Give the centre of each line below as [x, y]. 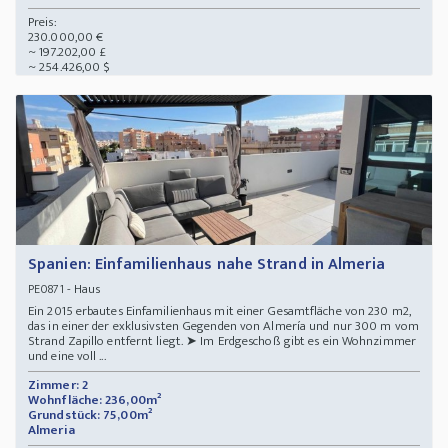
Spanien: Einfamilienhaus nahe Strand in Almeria [206, 265]
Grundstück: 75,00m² [90, 415]
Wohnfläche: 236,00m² [94, 400]
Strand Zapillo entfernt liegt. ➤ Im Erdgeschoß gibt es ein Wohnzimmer [222, 341]
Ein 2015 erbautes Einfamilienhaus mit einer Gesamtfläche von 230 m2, [219, 311]
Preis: [42, 22]
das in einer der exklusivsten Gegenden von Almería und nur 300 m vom [223, 326]
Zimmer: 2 [58, 385]
